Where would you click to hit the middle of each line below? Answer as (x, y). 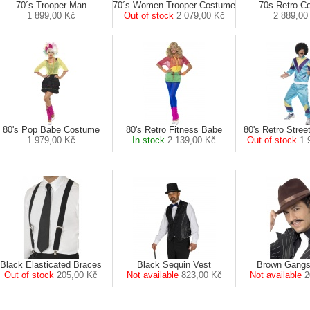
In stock (148, 140)
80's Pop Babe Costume (51, 130)
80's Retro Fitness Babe (174, 130)
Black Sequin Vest (174, 265)
